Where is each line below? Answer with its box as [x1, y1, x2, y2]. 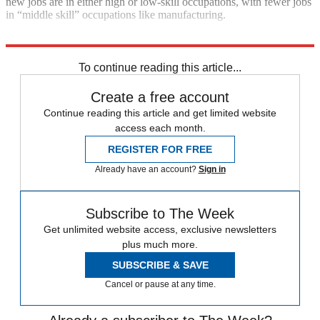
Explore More [6, 32, 69, 45]
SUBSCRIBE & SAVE [111, 259, 209, 271]
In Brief [6, 45, 41, 58]
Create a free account [91, 89, 229, 105]
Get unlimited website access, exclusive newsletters [44, 223, 276, 235]
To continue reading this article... [79, 61, 241, 74]
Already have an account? [94, 164, 199, 174]
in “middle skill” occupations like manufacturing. [6, 8, 226, 21]
